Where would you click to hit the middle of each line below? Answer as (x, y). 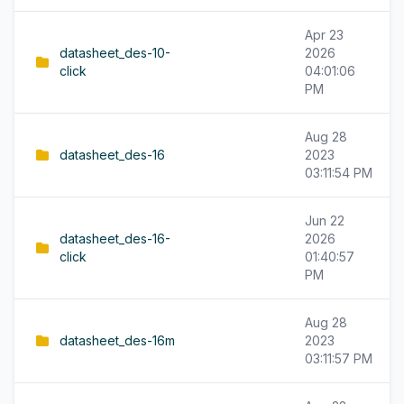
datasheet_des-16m (117, 340)
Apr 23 (324, 35)
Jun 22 (325, 220)
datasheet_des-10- (115, 53)
